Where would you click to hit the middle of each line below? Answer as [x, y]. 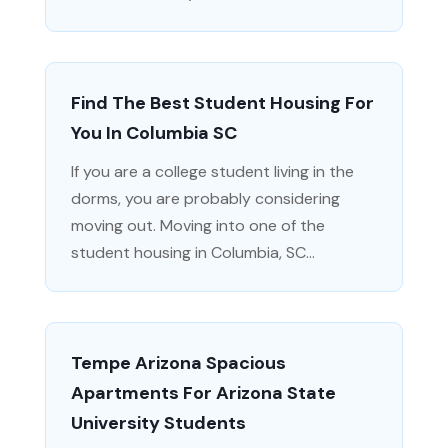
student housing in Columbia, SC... [192, 252]
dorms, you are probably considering [205, 198]
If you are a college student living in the [212, 171]
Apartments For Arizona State [203, 392]
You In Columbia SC [153, 132]
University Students [158, 422]
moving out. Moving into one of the [197, 225]
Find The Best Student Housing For [222, 102]
